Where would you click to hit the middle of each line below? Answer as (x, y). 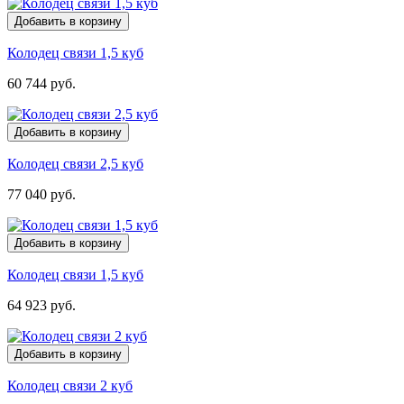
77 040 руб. (41, 194)
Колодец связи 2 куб (70, 385)
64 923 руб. (41, 305)
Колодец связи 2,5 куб (75, 163)
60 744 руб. (41, 83)
